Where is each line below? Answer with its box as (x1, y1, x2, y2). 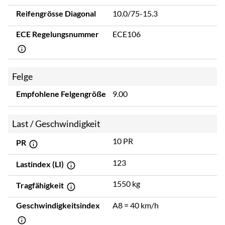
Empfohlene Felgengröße (16, 89, 106, 99)
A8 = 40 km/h (113, 200, 159, 210)
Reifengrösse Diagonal (16, 8, 96, 18)
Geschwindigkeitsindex (16, 200, 100, 210)
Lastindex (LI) (16, 159, 65, 169)
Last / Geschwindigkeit (12, 118, 100, 130)
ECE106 (113, 29, 141, 39)
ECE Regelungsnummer (16, 29, 99, 39)
